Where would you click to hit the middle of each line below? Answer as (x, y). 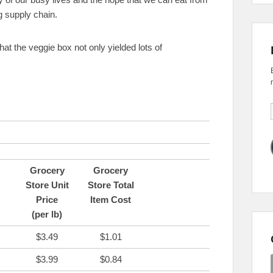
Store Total (111, 185)
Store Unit (47, 185)
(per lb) (47, 214)
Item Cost (111, 199)
